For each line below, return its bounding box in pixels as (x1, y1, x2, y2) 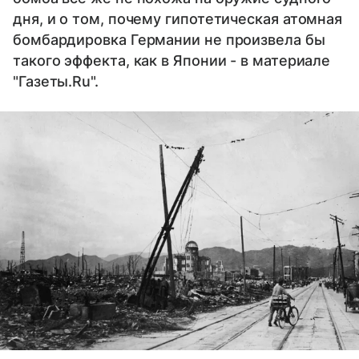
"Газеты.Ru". (13, 72, 99, 90)
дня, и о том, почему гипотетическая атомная (13, 10, 343, 27)
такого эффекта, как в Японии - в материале (13, 51, 331, 69)
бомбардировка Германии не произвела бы (13, 30, 325, 48)
